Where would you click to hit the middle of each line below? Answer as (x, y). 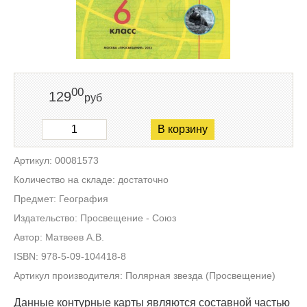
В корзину (183, 130)
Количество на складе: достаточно (91, 179)
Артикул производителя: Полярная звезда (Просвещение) (145, 275)
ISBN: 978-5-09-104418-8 (70, 256)
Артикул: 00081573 (56, 160)
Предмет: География (61, 198)
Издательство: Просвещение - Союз (95, 218)
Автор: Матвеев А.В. (59, 237)
